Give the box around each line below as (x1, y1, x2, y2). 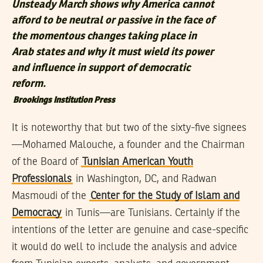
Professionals (12, 174, 72, 185)
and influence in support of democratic (12, 63, 190, 74)
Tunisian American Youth (82, 157, 193, 168)
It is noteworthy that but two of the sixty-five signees (12, 123, 247, 134)
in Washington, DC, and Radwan (73, 174, 217, 185)
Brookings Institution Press (13, 96, 115, 105)
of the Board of (12, 157, 81, 168)
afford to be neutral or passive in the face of (12, 15, 214, 26)
